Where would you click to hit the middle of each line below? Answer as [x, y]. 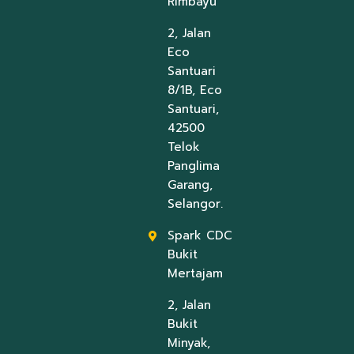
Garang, [190, 185]
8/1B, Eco [194, 90]
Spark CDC [200, 235]
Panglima [193, 166]
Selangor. [195, 203]
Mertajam [195, 273]
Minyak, [188, 343]
